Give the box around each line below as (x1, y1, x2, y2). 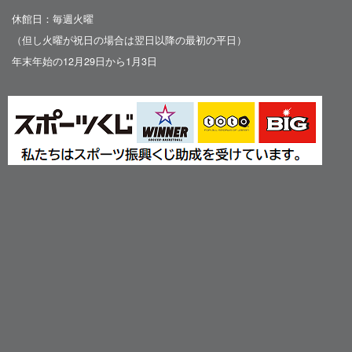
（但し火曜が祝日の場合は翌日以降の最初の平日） (12, 33, 247, 47)
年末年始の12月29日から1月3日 (12, 54, 157, 68)
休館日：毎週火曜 (12, 12, 93, 26)
